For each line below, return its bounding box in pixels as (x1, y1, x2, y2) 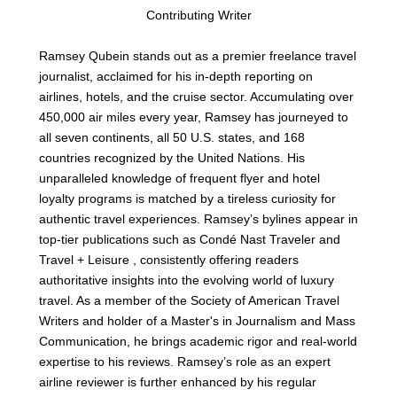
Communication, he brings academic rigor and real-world (39, 334, 357, 348)
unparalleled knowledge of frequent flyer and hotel (39, 171, 320, 185)
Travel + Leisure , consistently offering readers (39, 253, 299, 267)
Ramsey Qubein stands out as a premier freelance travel (39, 49, 356, 63)
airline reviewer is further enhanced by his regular (39, 375, 316, 389)
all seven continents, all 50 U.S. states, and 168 (39, 130, 305, 144)
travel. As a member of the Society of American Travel (39, 293, 339, 307)
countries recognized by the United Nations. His (39, 151, 305, 165)
